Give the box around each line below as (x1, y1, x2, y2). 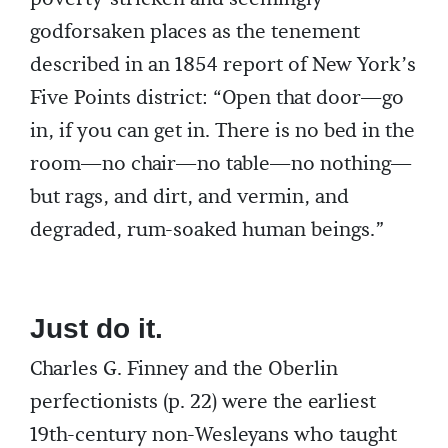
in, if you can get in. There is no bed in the (30, 118, 415, 144)
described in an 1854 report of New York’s (30, 52, 416, 78)
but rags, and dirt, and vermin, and (30, 184, 349, 210)
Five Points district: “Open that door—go (30, 85, 404, 111)
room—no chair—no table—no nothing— (30, 151, 412, 177)
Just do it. (30, 313, 163, 344)
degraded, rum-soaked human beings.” (30, 217, 384, 243)
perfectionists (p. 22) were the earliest (30, 389, 376, 415)
